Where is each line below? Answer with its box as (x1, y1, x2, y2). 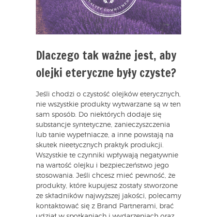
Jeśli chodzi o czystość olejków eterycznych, (36, 91, 181, 98)
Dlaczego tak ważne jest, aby (36, 47, 176, 64)
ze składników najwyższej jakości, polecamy (36, 193, 181, 200)
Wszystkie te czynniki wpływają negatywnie (36, 152, 178, 159)
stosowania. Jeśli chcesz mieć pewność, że (36, 172, 175, 180)
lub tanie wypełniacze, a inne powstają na (36, 132, 173, 139)
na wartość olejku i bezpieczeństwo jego (36, 162, 169, 170)
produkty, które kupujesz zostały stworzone (36, 183, 178, 190)
